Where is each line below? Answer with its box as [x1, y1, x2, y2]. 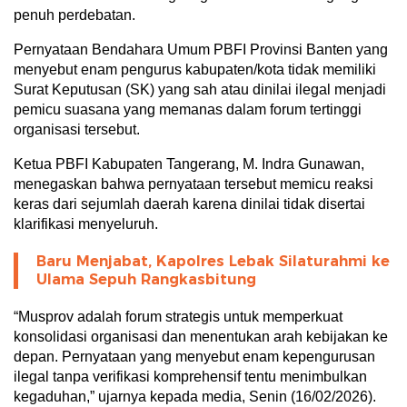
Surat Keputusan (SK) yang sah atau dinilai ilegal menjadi [14, 81, 386, 97]
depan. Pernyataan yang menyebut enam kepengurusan [14, 348, 375, 364]
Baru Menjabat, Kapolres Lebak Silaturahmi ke [36, 252, 390, 270]
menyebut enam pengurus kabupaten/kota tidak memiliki [14, 61, 376, 77]
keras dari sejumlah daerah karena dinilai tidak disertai [14, 195, 365, 212]
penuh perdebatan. [14, 6, 135, 23]
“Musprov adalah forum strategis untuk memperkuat [14, 308, 342, 324]
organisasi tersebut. [14, 121, 140, 137]
